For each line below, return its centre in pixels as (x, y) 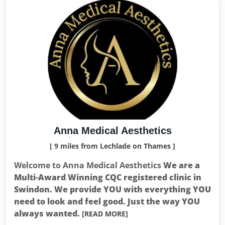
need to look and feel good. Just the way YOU (107, 201)
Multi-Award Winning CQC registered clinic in (108, 177)
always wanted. (48, 213)
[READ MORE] (105, 214)
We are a (181, 165)
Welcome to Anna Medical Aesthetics (88, 165)
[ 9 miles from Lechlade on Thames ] (113, 146)
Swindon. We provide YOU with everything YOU (113, 189)
